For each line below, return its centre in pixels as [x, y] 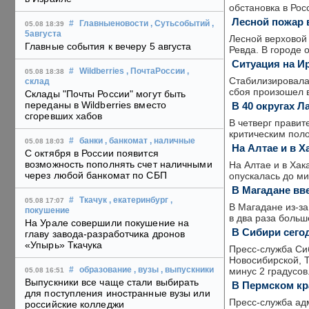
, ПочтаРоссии [156, 71]
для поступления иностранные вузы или [118, 293]
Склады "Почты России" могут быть [106, 94]
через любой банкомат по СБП [96, 176]
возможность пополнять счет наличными [119, 165]
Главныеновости [114, 24]
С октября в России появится [92, 153]
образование [106, 270]
